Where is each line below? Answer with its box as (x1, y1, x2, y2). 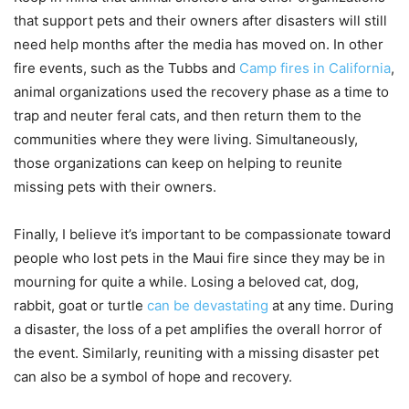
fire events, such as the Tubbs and (14, 59, 239, 78)
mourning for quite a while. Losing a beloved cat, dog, (14, 273, 359, 291)
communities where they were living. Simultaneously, (14, 131, 358, 149)
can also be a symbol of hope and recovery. (14, 368, 292, 386)
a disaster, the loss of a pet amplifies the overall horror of (14, 320, 382, 339)
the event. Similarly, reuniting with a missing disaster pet (14, 344, 379, 362)
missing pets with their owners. (14, 178, 216, 196)
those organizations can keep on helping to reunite (14, 154, 342, 173)
